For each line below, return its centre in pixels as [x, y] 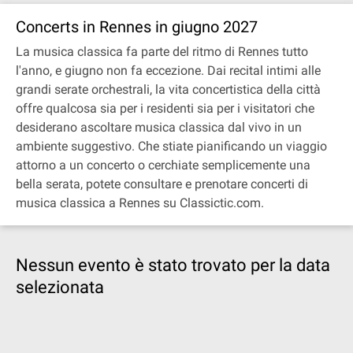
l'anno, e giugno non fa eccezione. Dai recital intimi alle [168, 71]
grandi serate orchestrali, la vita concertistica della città [168, 89]
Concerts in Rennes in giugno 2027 [137, 27]
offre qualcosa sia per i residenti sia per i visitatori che [165, 108]
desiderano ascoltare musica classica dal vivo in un [159, 127]
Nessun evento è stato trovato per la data [173, 265]
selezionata [60, 287]
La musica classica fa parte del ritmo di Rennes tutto [162, 52]
